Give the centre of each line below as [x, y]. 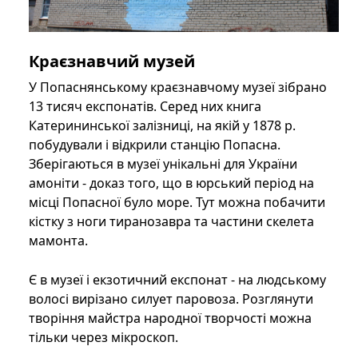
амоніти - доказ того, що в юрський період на [171, 183]
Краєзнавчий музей [112, 62]
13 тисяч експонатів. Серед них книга [145, 107]
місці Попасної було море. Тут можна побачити [177, 203]
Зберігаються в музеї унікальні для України [163, 164]
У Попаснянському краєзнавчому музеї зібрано [178, 88]
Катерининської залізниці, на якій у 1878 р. [162, 126]
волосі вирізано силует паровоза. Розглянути [171, 299]
